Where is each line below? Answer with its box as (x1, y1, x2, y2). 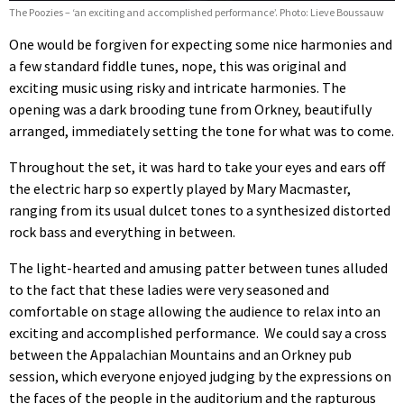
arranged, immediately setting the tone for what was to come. (9, 122, 394, 141)
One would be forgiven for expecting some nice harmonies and (9, 35, 392, 54)
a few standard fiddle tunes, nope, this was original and (9, 57, 346, 76)
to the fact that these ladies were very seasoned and (9, 280, 329, 299)
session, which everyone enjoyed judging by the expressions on (9, 367, 391, 386)
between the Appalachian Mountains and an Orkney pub (9, 345, 352, 364)
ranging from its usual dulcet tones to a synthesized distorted (9, 201, 390, 220)
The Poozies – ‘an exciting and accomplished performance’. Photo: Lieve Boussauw (9, 5, 384, 20)
